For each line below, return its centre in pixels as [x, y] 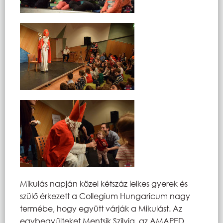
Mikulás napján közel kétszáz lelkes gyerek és [104, 183]
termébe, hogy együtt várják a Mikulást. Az [101, 208]
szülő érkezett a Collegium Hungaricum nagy [105, 196]
